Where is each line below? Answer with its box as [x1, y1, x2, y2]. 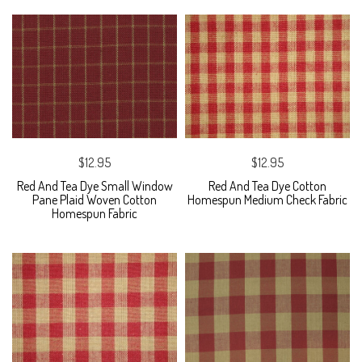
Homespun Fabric [52, 205, 137, 222]
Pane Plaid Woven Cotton [32, 192, 157, 208]
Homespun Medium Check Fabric [187, 192, 347, 208]
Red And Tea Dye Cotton [208, 178, 326, 195]
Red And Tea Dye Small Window [16, 178, 173, 195]
